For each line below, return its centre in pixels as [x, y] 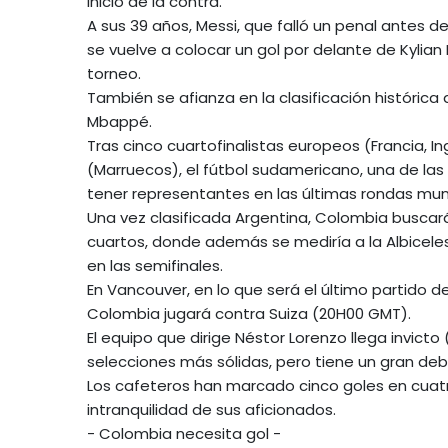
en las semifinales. [155, 265]
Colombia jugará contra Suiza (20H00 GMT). [249, 313]
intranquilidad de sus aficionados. [211, 409]
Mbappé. [119, 121]
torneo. [114, 73]
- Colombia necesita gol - [184, 433]
